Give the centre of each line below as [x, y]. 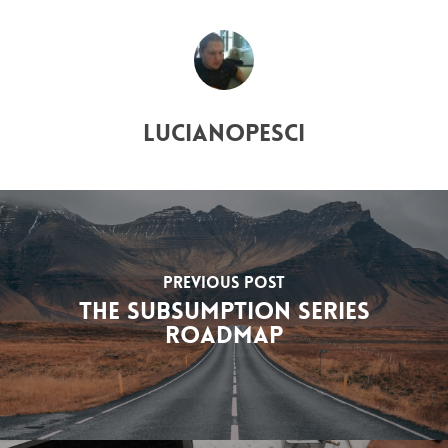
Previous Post [224, 282]
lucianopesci [224, 133]
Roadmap [224, 335]
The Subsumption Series [224, 311]
